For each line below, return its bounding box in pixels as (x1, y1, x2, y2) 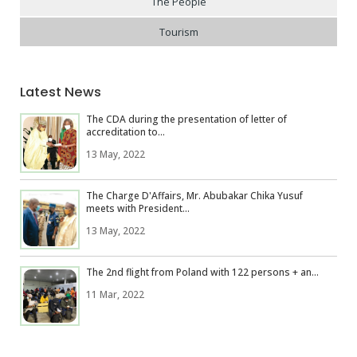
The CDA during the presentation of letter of (86, 112, 287, 126)
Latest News (20, 82, 101, 101)
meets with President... (86, 201, 190, 215)
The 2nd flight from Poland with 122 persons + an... (86, 265, 319, 279)
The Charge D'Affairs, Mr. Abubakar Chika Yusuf (86, 188, 303, 202)
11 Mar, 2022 (86, 287, 144, 301)
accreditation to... (86, 124, 165, 139)
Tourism (159, 24, 198, 39)
